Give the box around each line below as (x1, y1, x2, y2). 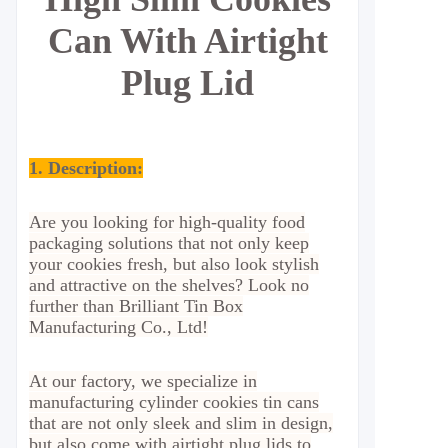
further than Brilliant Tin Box (29, 296, 243, 316)
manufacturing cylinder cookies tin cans (29, 392, 319, 412)
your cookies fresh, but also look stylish (29, 254, 319, 274)
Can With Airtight (47, 21, 328, 61)
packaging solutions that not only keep (29, 233, 309, 253)
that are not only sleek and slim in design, (29, 413, 333, 433)
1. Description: (29, 158, 143, 178)
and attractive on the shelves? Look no (29, 275, 309, 295)
